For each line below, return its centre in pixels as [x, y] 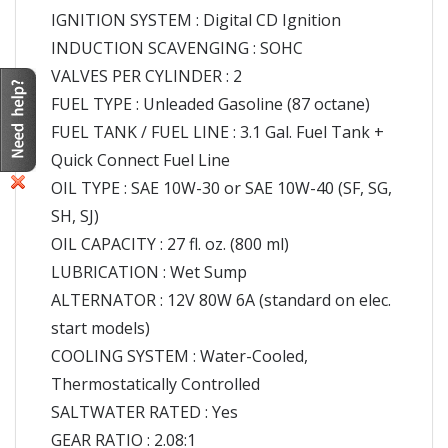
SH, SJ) [75, 215]
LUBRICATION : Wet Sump [149, 271]
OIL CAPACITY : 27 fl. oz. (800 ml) [170, 243]
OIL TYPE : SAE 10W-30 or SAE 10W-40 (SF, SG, [221, 187]
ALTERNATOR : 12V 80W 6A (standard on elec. [221, 299]
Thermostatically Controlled [155, 383]
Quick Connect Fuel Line [140, 159]
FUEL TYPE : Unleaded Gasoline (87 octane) [210, 103]
